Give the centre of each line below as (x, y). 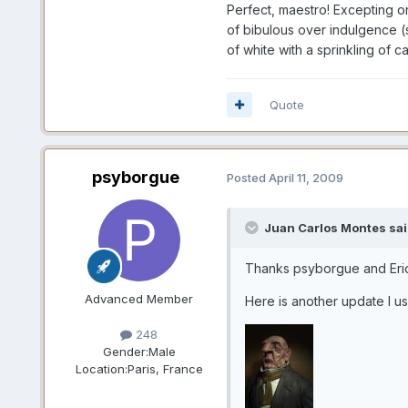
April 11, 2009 (306, 178)
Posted (247, 178)
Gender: (125, 351)
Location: (101, 368)
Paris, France (165, 368)
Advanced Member (139, 298)
